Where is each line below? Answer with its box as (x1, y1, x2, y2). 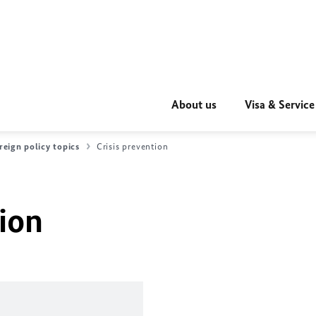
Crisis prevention (96, 141, 169, 152)
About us (171, 97, 217, 111)
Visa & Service (245, 97, 315, 111)
